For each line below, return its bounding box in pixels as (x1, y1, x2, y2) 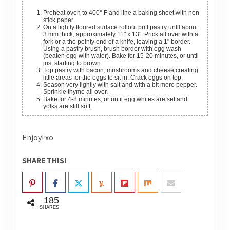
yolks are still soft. (43, 102, 92, 110)
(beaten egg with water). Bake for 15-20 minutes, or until (43, 52, 199, 60)
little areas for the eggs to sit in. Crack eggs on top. (43, 73, 183, 81)
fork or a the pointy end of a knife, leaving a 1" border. (43, 37, 190, 45)
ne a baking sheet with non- (124, 9, 201, 16)
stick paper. (43, 16, 74, 24)
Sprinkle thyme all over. (43, 88, 108, 95)
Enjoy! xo (22, 132, 53, 142)
